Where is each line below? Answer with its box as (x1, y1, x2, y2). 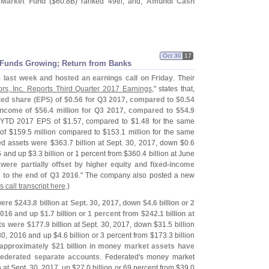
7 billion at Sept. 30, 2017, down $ (68, 139, 185, 147)
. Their (173, 74, 195, 82)
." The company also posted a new (78, 171, 195, 180)
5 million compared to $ (27, 128, 107, 136)
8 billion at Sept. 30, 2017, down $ (33, 199, 147, 207)
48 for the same (141, 117, 195, 125)
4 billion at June (142, 150, 195, 158)
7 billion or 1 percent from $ (50, 210, 145, 218)
